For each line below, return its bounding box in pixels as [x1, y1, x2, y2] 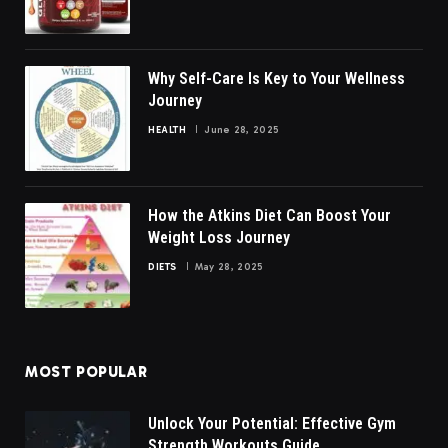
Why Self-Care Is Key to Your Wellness [148, 68, 405, 88]
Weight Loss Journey [148, 227, 290, 247]
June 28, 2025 [204, 123, 280, 136]
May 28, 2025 [194, 260, 264, 273]
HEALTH [148, 123, 186, 136]
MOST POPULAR [25, 362, 148, 381]
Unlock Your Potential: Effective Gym [148, 413, 396, 433]
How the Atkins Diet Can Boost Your [148, 205, 391, 225]
